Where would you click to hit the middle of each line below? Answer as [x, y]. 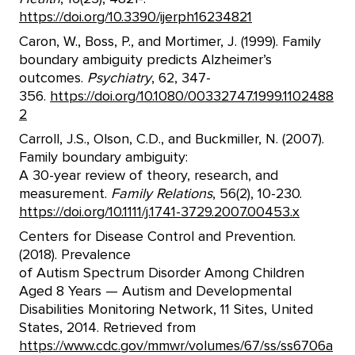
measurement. [65, 194]
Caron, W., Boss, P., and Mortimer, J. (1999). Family [170, 42]
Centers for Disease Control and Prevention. [157, 237]
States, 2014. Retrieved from [107, 328]
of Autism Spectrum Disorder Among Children [162, 273]
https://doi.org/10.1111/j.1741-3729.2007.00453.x [159, 212]
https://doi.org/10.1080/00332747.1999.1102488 [192, 96]
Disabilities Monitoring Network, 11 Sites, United [166, 309]
